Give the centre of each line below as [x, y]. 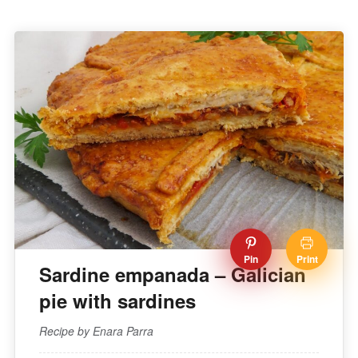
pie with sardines [117, 300]
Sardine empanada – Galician [172, 274]
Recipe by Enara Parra [96, 330]
